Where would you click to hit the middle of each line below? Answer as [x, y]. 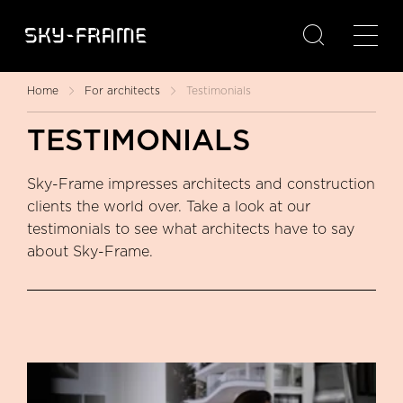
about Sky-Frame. [90, 251]
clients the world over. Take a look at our [169, 206]
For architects [122, 90]
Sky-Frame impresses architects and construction [201, 184]
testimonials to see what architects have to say [191, 229]
